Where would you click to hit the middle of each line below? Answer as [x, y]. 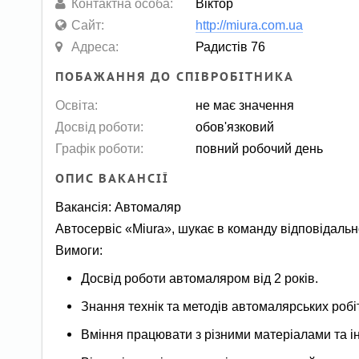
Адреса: [95, 46]
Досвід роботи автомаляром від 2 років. [200, 278]
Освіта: [77, 105]
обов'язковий [235, 126]
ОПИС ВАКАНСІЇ [113, 179]
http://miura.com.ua [250, 24]
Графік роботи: [100, 148]
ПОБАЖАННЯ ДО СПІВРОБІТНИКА [175, 76]
